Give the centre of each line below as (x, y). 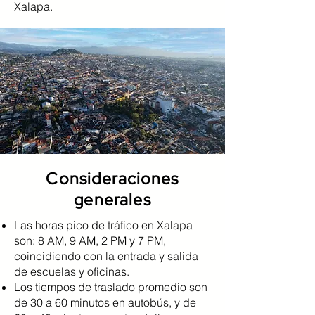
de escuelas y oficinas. (72, 271)
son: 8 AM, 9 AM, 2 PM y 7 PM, (90, 240)
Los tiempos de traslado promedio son (111, 287)
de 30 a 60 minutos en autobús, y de (105, 302)
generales (112, 200)
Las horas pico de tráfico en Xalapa (103, 225)
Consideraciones (112, 179)
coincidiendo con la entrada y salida (106, 256)
